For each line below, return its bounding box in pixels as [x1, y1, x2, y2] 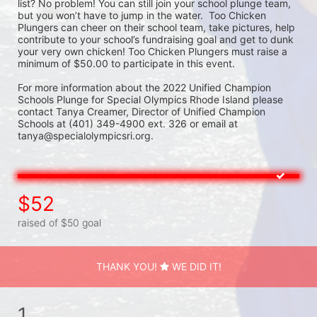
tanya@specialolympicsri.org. [18, 129, 154, 142]
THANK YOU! [96, 260, 160, 272]
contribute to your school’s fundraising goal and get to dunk [18, 33, 294, 45]
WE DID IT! [168, 260, 221, 272]
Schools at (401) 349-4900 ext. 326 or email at [18, 117, 238, 129]
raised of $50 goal [18, 216, 101, 229]
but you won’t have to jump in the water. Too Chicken [18, 8, 266, 21]
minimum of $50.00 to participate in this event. [18, 57, 235, 69]
